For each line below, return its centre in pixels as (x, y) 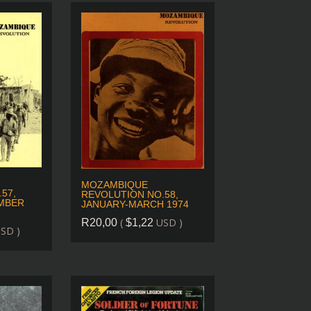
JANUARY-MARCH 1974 (135, 204)
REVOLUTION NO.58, (129, 194)
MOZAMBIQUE (114, 184)
